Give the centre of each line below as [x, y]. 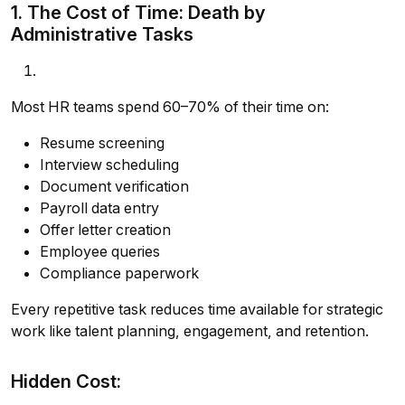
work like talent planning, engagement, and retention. [190, 331]
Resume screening [102, 143]
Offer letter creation [105, 230]
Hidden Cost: [66, 381]
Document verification [114, 187]
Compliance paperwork [119, 273]
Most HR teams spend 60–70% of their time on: [170, 107]
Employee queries [100, 252]
